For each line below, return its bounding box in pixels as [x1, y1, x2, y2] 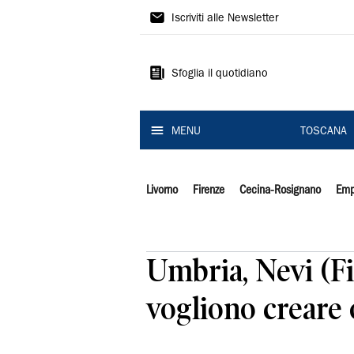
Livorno [146, 185, 178, 196]
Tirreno [140, 32, 215, 58]
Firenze [192, 185, 224, 196]
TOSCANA [299, 126, 347, 137]
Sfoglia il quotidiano [171, 69, 268, 80]
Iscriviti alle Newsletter [171, 13, 278, 24]
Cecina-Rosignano [239, 185, 321, 196]
